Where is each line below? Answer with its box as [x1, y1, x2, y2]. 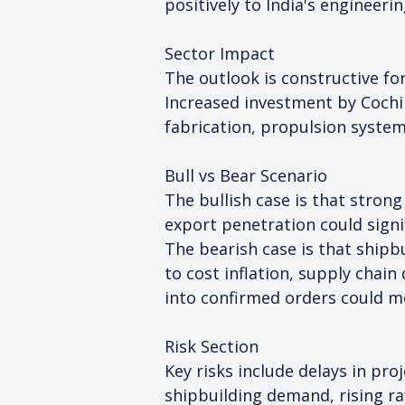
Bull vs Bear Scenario [165, 165, 327, 186]
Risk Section [165, 335, 259, 357]
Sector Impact [165, 42, 275, 64]
